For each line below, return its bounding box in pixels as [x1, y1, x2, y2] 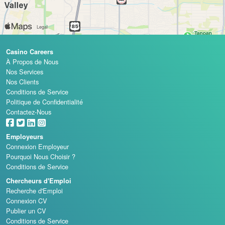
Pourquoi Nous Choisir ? [6, 151, 75, 161]
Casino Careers [6, 47, 53, 56]
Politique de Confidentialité [6, 96, 83, 106]
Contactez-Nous [6, 106, 51, 117]
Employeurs [6, 132, 43, 141]
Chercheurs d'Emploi [6, 176, 71, 185]
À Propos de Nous [6, 56, 58, 66]
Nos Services [6, 66, 43, 76]
